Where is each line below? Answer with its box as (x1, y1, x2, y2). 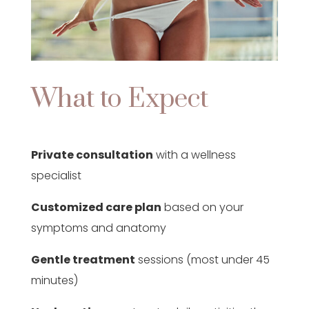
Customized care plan (30, 199, 161, 215)
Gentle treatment (30, 251, 135, 268)
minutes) (30, 272, 78, 288)
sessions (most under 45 (137, 251, 270, 268)
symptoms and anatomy (30, 219, 166, 236)
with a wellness (155, 146, 236, 163)
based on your (163, 199, 243, 215)
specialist (30, 167, 81, 183)
